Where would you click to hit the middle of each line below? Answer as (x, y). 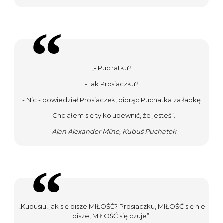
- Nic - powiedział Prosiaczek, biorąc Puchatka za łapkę (111, 99)
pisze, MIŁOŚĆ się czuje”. (111, 216)
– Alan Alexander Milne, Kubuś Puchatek (111, 131)
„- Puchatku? (111, 67)
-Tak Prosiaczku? (111, 83)
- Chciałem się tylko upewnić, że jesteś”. (111, 115)
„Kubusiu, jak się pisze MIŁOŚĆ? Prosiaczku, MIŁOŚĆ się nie (111, 206)
